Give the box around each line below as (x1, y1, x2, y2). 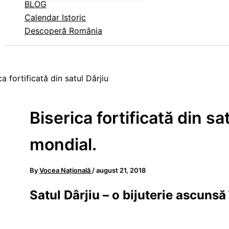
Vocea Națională (39, 166, 92, 175)
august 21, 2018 (96, 166, 146, 175)
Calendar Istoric (25, 12, 86, 23)
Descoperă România (25, 26, 102, 36)
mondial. (30, 134, 97, 155)
